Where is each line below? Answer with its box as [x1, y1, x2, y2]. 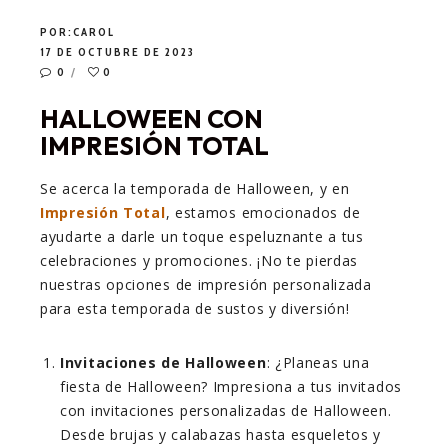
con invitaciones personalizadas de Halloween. [60, 401, 392, 421]
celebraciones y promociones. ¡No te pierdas [40, 251, 359, 271]
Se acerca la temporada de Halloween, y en [40, 179, 350, 199]
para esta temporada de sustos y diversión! [40, 299, 350, 319]
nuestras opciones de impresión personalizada [40, 275, 372, 295]
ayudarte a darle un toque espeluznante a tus [40, 227, 364, 247]
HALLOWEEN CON [40, 103, 263, 135]
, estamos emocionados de [165, 203, 361, 223]
